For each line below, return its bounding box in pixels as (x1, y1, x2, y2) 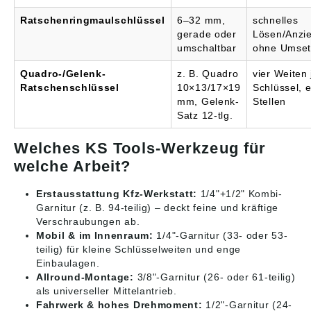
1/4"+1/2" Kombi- (197, 188, 283, 200)
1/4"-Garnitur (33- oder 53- (153, 230, 288, 242)
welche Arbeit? (14, 158, 131, 176)
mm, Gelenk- (177, 96, 239, 108)
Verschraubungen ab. (36, 216, 140, 228)
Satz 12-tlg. (177, 110, 233, 121)
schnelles (253, 15, 299, 26)
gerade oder (177, 28, 237, 40)
